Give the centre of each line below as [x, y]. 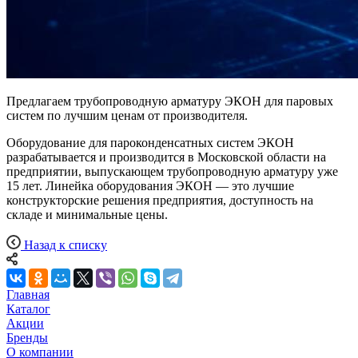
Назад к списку [66, 245]
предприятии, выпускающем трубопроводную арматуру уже [172, 171]
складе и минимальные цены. [87, 214]
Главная [28, 294]
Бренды [27, 337]
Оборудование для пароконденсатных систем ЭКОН [150, 142]
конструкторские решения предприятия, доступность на [160, 200]
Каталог [28, 308]
